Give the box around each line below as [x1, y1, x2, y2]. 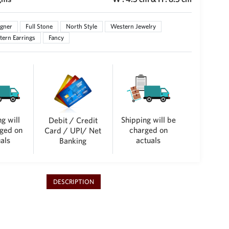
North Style [66, 22, 97, 30]
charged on [129, 125, 168, 134]
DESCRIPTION [53, 178, 94, 186]
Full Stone [26, 22, 53, 30]
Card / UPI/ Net [44, 126, 102, 135]
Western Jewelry [110, 22, 156, 30]
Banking [59, 136, 87, 146]
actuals [136, 135, 161, 145]
